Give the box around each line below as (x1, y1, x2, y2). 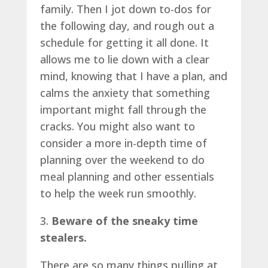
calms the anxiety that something (39, 85, 210, 100)
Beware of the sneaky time (51, 213, 198, 228)
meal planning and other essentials (39, 169, 214, 184)
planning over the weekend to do (39, 152, 205, 167)
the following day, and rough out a (39, 18, 214, 33)
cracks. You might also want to (39, 118, 195, 133)
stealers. (39, 230, 87, 245)
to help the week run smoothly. (39, 185, 196, 200)
